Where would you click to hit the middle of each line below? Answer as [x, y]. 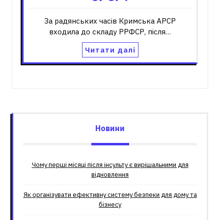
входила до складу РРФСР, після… [110, 32]
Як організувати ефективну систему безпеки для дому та [110, 195]
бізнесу [110, 205]
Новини [110, 128]
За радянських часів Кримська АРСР [110, 21]
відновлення [110, 175]
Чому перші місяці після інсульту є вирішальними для [110, 165]
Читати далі [110, 50]
